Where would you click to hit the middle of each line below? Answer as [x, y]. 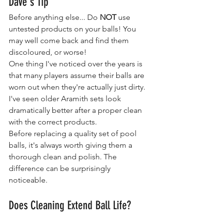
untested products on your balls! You [73, 29]
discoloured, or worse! [48, 52]
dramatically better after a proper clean [76, 110]
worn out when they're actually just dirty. [77, 87]
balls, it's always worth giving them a [71, 145]
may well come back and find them [70, 40]
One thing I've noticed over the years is [77, 63]
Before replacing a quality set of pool [74, 133]
